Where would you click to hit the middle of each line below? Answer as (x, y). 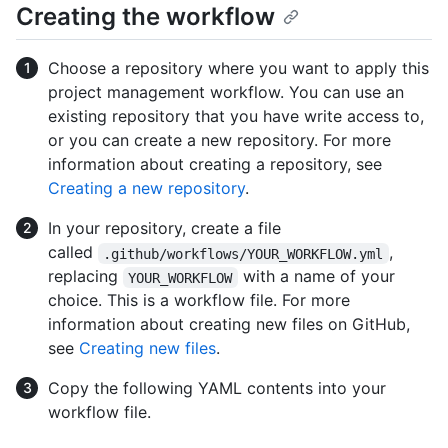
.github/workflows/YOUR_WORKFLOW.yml (243, 253)
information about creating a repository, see (215, 164)
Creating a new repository (146, 188)
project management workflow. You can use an (226, 92)
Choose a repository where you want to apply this (238, 68)
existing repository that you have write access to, (236, 116)
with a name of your (318, 276)
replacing (85, 276)
